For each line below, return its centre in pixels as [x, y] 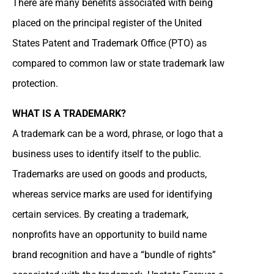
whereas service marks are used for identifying [112, 194]
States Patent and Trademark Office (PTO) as [109, 43]
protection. [35, 83]
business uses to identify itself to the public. [107, 154]
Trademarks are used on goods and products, [109, 174]
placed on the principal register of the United [107, 23]
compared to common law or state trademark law [118, 63]
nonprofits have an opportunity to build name [109, 234]
